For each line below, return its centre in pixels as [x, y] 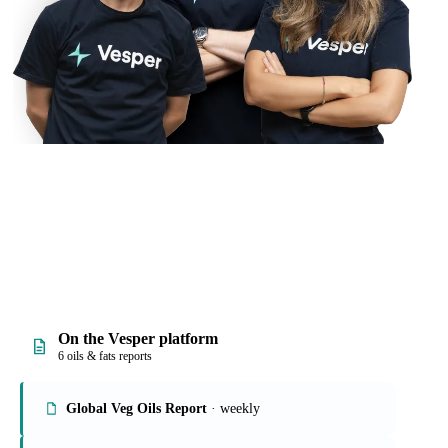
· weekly [233, 408]
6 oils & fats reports [105, 355]
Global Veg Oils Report [136, 408]
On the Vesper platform [138, 338]
